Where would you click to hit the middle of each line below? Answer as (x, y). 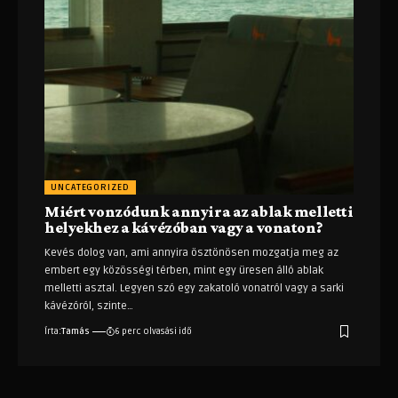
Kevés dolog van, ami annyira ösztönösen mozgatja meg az (191, 253)
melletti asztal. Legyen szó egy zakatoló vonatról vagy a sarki (194, 289)
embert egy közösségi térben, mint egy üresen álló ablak (184, 271)
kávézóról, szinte (86, 306)
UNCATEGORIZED (90, 188)
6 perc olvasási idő (153, 332)
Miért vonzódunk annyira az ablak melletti (199, 212)
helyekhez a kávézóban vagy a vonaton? (183, 228)
